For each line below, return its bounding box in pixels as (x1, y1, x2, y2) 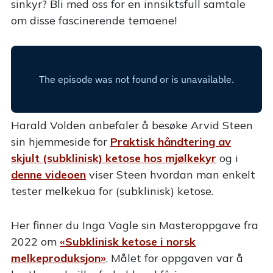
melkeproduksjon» (11, 251, 106, 266)
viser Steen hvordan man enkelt (86, 168, 255, 182)
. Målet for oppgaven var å (106, 251, 243, 266)
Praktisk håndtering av (110, 135, 231, 149)
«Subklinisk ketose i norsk (60, 235, 196, 249)
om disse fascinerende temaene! (11, 13, 177, 27)
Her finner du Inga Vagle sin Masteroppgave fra (11, 218, 258, 233)
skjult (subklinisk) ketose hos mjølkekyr (11, 151, 216, 166)
